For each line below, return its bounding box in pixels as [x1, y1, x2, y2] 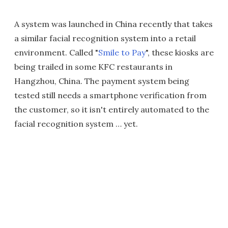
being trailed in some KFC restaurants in [14, 61, 173, 72]
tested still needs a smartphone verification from [14, 90, 207, 100]
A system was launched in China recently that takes [14, 18, 213, 29]
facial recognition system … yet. [14, 118, 138, 129]
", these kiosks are [146, 47, 214, 58]
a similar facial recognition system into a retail [14, 33, 196, 43]
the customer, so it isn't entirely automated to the [14, 104, 209, 115]
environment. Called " [14, 47, 98, 58]
